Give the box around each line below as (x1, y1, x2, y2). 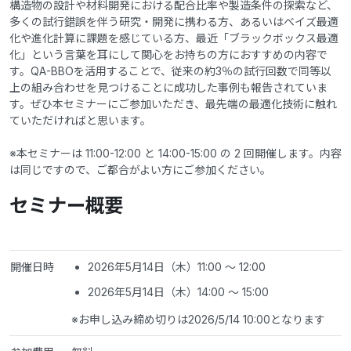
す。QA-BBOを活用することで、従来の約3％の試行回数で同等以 (9, 64, 331, 78)
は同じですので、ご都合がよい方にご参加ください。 (9, 163, 271, 177)
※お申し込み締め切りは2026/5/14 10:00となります (71, 312, 325, 326)
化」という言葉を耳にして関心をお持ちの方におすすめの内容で (9, 48, 327, 62)
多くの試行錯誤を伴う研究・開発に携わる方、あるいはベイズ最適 (9, 15, 338, 29)
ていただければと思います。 (9, 114, 151, 128)
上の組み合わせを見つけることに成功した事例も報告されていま (9, 81, 327, 95)
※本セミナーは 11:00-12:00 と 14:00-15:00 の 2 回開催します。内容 (9, 147, 342, 161)
